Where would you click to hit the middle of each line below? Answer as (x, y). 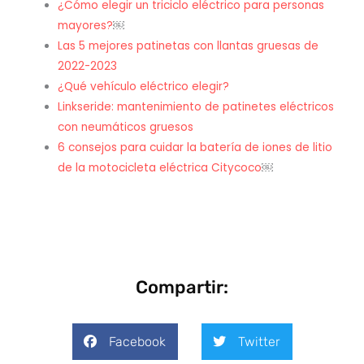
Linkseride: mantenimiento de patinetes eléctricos (196, 107)
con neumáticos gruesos (126, 128)
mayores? (86, 26)
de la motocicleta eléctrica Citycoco (160, 168)
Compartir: (182, 287)
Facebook (137, 341)
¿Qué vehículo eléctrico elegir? (144, 87)
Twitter (259, 341)
